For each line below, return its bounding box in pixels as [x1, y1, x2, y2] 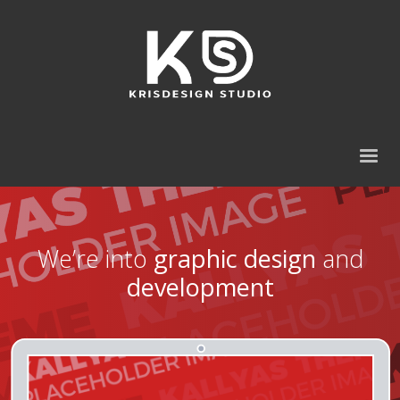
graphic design [153, 241, 316, 275]
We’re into [37, 241, 154, 275]
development [126, 270, 274, 304]
